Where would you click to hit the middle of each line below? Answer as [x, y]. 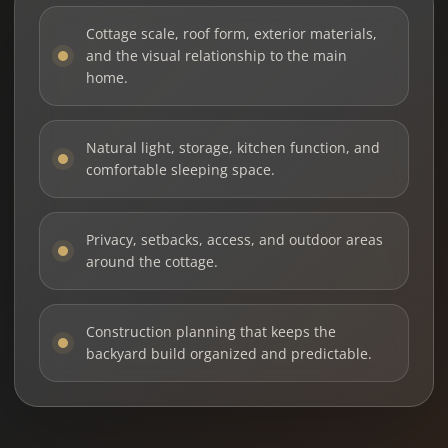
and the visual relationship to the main [216, 55]
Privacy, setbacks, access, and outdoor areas [234, 239]
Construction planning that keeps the [211, 331]
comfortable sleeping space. [180, 169]
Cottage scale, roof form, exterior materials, [231, 33]
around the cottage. [152, 261]
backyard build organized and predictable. [229, 353]
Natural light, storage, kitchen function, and [233, 147]
